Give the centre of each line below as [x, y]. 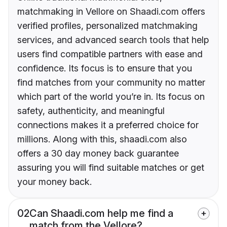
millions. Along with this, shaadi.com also [102, 139]
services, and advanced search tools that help [113, 40]
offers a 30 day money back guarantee [98, 154]
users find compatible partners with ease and [110, 54]
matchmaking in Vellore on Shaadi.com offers [111, 12]
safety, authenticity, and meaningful [91, 111]
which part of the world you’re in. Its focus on [111, 97]
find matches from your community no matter [111, 83]
